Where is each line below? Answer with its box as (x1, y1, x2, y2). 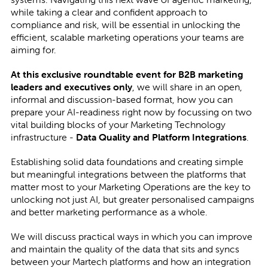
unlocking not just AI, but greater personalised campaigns (10, 193, 254, 206)
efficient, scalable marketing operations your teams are (10, 31, 244, 44)
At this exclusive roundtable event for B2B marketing (10, 68, 243, 81)
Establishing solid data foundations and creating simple (10, 156, 243, 168)
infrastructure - (10, 131, 76, 144)
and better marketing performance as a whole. (10, 206, 208, 218)
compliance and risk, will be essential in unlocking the (10, 19, 240, 31)
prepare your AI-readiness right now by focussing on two (10, 106, 252, 118)
